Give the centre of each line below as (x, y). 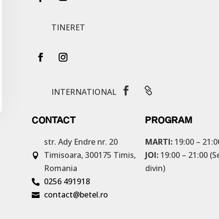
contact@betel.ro (76, 195)
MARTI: (159, 142)
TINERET (68, 27)
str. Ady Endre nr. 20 (81, 142)
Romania (60, 168)
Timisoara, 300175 (78, 155)
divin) (155, 168)
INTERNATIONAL (84, 92)
